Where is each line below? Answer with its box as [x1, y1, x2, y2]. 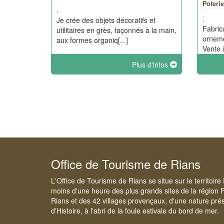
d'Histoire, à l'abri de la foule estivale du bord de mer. [51, 205, 219, 215]
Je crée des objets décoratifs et [56, 15, 155, 25]
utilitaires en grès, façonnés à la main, [56, 25, 176, 35]
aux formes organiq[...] [56, 35, 128, 45]
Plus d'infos [132, 59, 170, 69]
